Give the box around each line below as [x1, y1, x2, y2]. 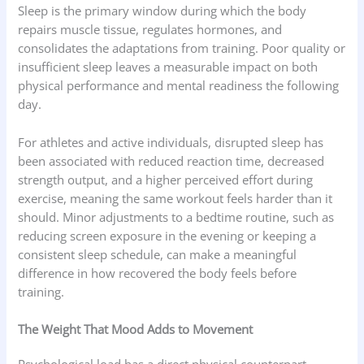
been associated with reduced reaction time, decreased [18, 152, 325, 169]
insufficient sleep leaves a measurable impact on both [18, 58, 318, 76]
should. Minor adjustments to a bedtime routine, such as [18, 208, 335, 225]
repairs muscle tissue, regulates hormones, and [18, 21, 283, 38]
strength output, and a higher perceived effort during [18, 171, 314, 188]
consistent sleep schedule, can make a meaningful [18, 245, 297, 262]
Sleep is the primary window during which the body [18, 2, 307, 19]
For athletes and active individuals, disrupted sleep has [18, 133, 324, 150]
